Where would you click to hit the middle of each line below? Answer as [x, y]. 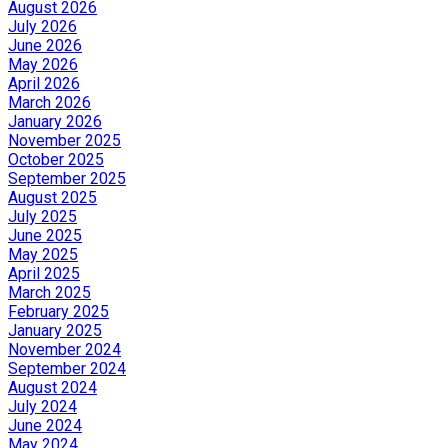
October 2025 [56, 159]
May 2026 [43, 64]
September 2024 [67, 368]
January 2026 [55, 121]
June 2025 [45, 235]
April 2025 [44, 273]
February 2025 [58, 311]
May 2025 [43, 254]
